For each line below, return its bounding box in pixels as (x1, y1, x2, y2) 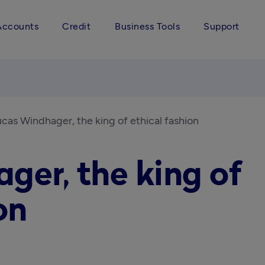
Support (203, 21, 240, 32)
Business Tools (115, 21, 180, 32)
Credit (62, 21, 91, 32)
